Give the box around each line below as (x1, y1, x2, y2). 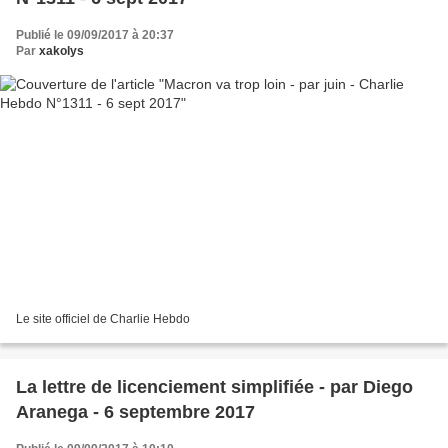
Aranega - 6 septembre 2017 (16, 401, 255, 422)
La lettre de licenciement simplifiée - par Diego (16, 376, 413, 397)
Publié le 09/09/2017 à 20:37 (16, 28, 174, 43)
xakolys (39, 44, 84, 59)
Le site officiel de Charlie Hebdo (16, 311, 190, 326)
